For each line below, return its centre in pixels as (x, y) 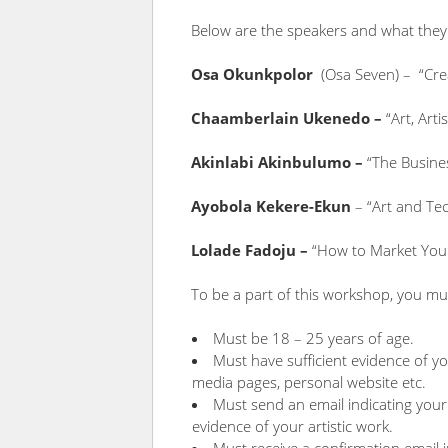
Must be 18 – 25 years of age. (313, 338)
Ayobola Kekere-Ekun (271, 206)
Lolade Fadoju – (251, 250)
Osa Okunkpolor (252, 74)
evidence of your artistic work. (292, 426)
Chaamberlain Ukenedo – (286, 118)
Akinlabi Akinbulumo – (277, 162)
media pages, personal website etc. (309, 382)
